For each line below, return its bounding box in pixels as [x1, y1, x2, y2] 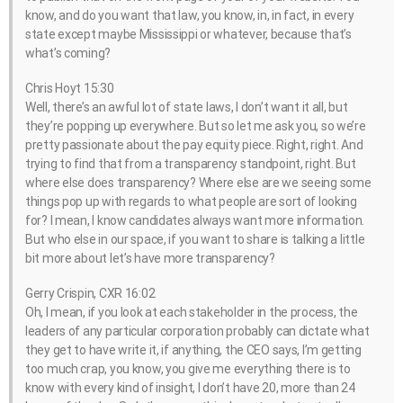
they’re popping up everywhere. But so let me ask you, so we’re [25, 118, 366, 133]
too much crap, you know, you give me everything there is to [25, 362, 351, 377]
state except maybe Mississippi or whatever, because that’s [25, 26, 352, 41]
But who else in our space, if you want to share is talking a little [25, 231, 365, 246]
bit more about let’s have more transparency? [25, 250, 275, 265]
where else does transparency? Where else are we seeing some [25, 175, 372, 190]
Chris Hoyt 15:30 [25, 80, 114, 95]
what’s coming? [25, 45, 112, 60]
